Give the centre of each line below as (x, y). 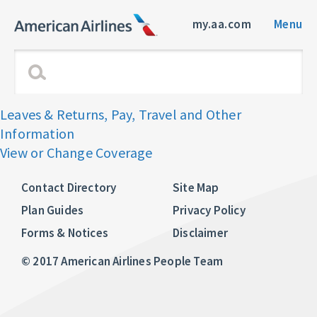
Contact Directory (69, 188)
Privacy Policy (209, 210)
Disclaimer (200, 233)
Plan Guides (53, 210)
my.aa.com (222, 24)
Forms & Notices (65, 233)
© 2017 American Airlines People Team (122, 261)
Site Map (196, 188)
